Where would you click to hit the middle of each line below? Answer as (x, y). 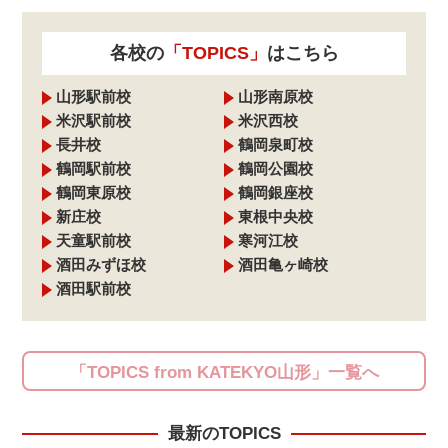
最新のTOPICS (224, 434)
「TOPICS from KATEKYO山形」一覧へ (224, 373)
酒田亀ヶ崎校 (283, 265)
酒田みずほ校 (101, 265)
